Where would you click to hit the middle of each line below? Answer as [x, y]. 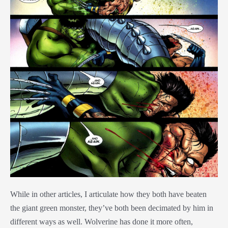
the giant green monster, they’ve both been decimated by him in [112, 208]
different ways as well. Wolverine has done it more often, [102, 222]
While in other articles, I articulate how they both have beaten [108, 194]
